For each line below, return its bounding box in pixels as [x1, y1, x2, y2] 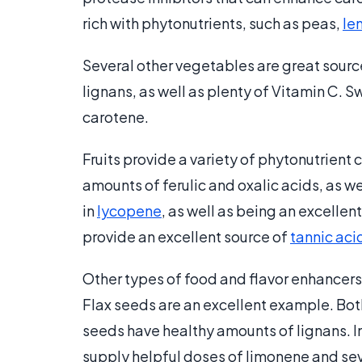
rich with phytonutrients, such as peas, [82, 14, 343, 32]
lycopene [97, 201, 162, 220]
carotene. [82, 107, 149, 126]
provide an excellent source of [82, 227, 290, 246]
